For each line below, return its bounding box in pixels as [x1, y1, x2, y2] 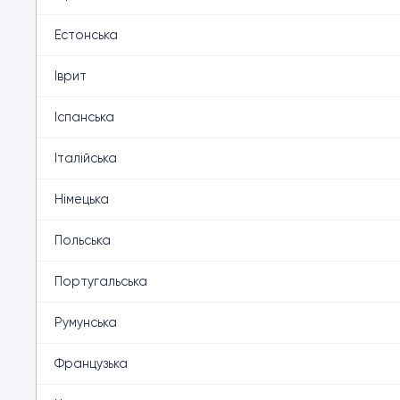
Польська [54, 233, 111, 247]
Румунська [54, 315, 117, 329]
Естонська [54, 28, 118, 42]
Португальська [54, 274, 147, 288]
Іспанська [54, 110, 114, 124]
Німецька [54, 192, 109, 206]
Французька [54, 356, 128, 371]
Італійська [54, 151, 117, 165]
